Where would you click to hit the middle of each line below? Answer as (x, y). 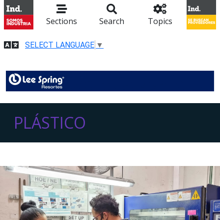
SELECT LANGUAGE (60, 45)
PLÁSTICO (50, 123)
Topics (160, 21)
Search (111, 21)
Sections (62, 21)
